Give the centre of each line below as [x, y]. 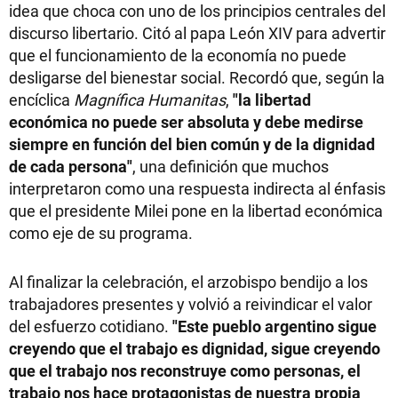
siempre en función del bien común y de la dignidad [192, 144]
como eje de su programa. [101, 233]
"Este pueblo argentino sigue [275, 326]
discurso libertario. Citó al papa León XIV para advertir [197, 33]
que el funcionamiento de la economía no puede [178, 56]
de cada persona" [71, 167]
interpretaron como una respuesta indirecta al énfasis [197, 189]
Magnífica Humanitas [150, 100]
